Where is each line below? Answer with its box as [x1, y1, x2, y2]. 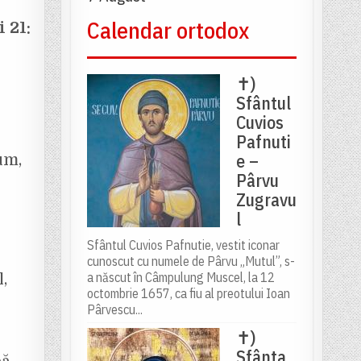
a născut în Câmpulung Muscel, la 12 [86, 269, 275, 286]
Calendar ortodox [86, 15, 249, 46]
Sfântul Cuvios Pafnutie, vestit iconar [86, 237, 280, 254]
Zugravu [235, 188, 297, 212]
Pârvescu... [86, 301, 143, 318]
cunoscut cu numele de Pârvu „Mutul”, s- [86, 253, 295, 270]
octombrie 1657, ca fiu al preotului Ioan [86, 285, 290, 302]
